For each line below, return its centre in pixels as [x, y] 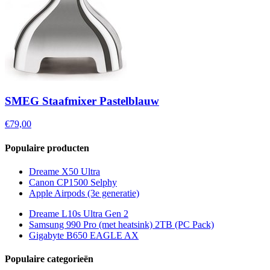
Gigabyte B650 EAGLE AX [84, 235]
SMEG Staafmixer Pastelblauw [82, 101]
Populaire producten [47, 148]
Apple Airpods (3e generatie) [84, 193]
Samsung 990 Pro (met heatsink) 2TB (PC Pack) [121, 224]
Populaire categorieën [49, 259]
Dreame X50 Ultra [64, 171]
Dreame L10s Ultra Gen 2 [79, 213]
